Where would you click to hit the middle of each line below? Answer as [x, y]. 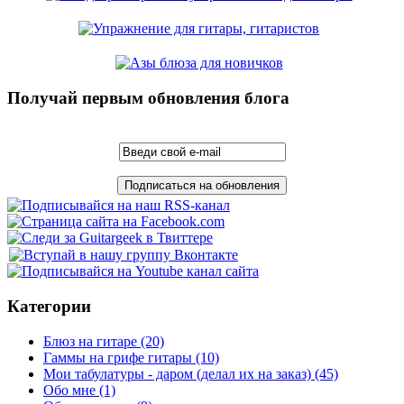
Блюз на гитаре [90, 341]
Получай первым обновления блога [148, 98]
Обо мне [69, 390]
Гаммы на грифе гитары [118, 357]
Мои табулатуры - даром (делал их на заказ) [177, 373]
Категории [49, 306]
